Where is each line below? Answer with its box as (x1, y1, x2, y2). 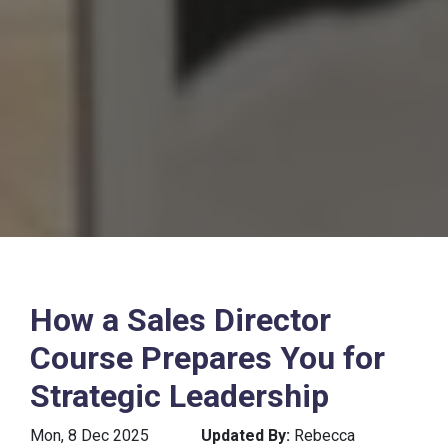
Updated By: (201, 426, 294, 445)
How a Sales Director (30, 301, 331, 339)
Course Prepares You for (30, 339, 385, 377)
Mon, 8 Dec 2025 (30, 426, 153, 445)
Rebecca (294, 426, 355, 445)
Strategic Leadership (30, 377, 329, 415)
